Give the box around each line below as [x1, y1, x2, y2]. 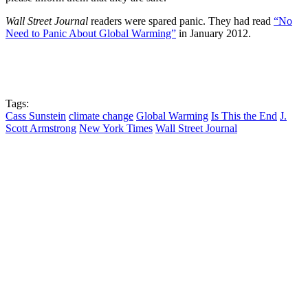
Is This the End [211, 109, 277, 122]
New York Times [79, 122, 153, 134]
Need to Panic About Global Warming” [5, 27, 176, 39]
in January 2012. [176, 27, 254, 39]
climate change [69, 109, 133, 122]
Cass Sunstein [5, 109, 66, 122]
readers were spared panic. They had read [88, 14, 274, 27]
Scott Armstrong [5, 122, 76, 134]
